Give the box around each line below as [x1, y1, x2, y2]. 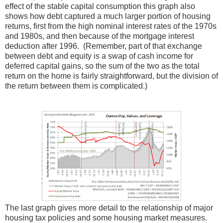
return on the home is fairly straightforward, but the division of [5, 71, 218, 80]
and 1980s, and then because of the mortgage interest [5, 31, 194, 40]
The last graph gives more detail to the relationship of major [5, 203, 213, 212]
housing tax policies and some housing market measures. [5, 213, 209, 222]
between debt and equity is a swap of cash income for [5, 51, 193, 60]
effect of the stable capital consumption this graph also [5, 1, 195, 10]
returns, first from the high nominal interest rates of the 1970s [5, 21, 217, 30]
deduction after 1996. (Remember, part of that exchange [5, 41, 202, 50]
